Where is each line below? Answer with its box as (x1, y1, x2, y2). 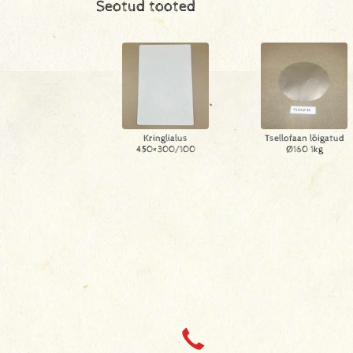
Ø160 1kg (285, 143, 323, 155)
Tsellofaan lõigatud (264, 132, 344, 144)
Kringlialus (143, 132, 188, 144)
